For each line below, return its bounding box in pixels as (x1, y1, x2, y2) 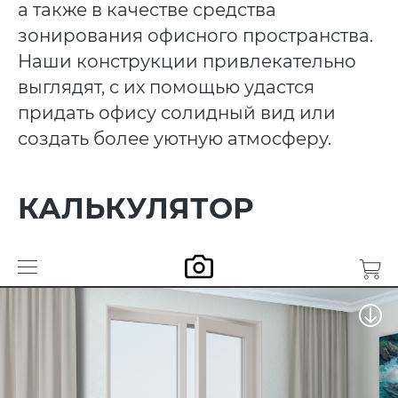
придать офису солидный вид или (17, 101, 336, 123)
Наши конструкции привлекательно (17, 50, 356, 72)
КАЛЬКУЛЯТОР (17, 190, 253, 226)
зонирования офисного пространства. (17, 24, 373, 46)
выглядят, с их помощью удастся (17, 76, 314, 98)
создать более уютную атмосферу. (17, 127, 331, 149)
